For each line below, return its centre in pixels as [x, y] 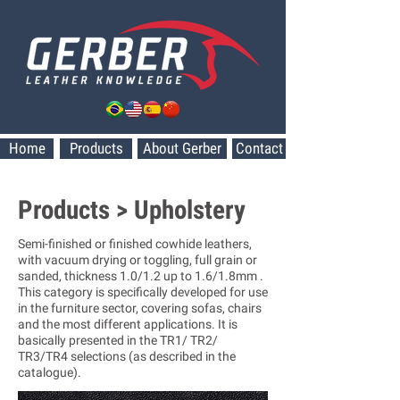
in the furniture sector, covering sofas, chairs [140, 308]
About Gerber [182, 148]
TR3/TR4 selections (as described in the [127, 356]
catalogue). [50, 372]
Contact [259, 148]
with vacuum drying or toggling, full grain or [137, 260]
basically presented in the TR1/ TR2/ [118, 340]
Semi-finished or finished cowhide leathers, [135, 244]
